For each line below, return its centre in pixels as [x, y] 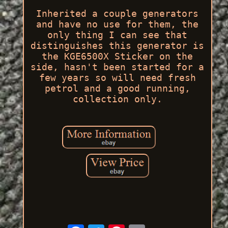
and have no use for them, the [118, 24]
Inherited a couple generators [118, 13]
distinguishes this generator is [118, 45]
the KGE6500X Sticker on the [118, 56]
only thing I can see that [118, 35]
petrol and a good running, [117, 88]
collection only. [117, 99]
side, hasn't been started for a [118, 67]
